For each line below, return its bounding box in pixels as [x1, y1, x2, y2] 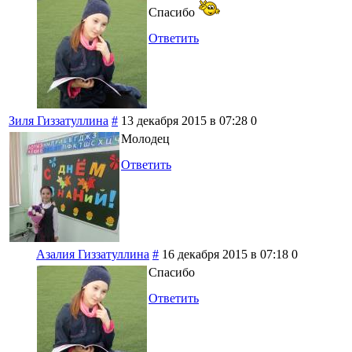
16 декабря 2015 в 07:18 [162, 247, 288, 262]
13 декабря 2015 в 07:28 [121, 114, 247, 128]
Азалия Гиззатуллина [36, 247, 149, 262]
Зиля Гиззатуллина [9, 114, 108, 128]
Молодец [121, 132, 170, 146]
